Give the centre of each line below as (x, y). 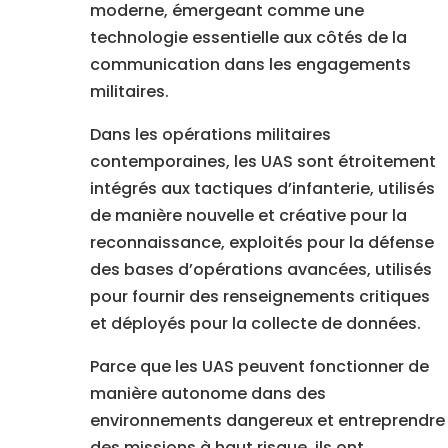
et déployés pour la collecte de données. (255, 324)
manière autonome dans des (207, 394)
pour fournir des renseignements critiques (259, 297)
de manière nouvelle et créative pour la (248, 216)
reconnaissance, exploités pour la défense (261, 243)
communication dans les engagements (250, 65)
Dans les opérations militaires (210, 135)
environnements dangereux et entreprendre (267, 421)
